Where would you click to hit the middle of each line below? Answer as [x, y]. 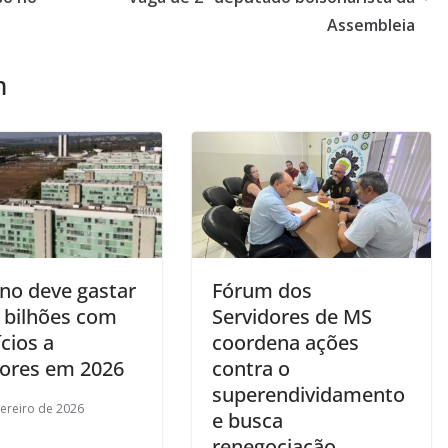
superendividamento [308, 394]
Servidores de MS [292, 316]
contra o [251, 368]
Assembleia [371, 24]
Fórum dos [262, 290]
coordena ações [285, 342]
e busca [247, 420]
